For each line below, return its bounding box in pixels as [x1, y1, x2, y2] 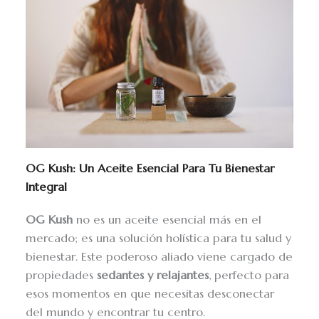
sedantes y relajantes [97, 267, 209, 283]
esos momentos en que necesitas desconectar [26, 286, 275, 301]
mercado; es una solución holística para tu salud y [26, 230, 292, 246]
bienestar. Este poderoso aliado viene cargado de [26, 249, 293, 264]
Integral [26, 179, 68, 194]
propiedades [26, 267, 98, 283]
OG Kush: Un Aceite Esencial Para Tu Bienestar [26, 160, 275, 176]
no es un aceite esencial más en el [73, 211, 262, 227]
